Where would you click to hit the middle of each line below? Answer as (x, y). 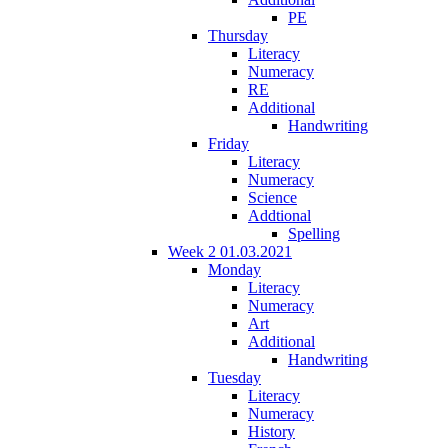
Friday (228, 143)
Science (272, 197)
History (271, 431)
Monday (234, 269)
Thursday (238, 35)
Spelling (314, 233)
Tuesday (234, 377)
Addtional (279, 215)
